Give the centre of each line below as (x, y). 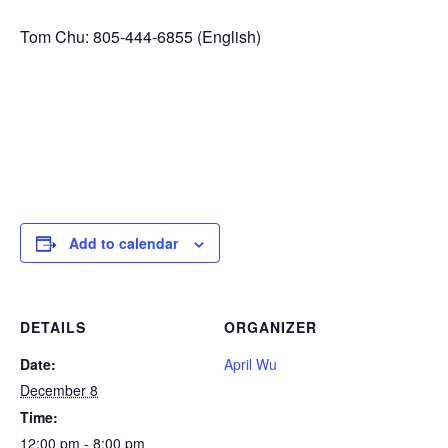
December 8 (59, 390)
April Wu (250, 364)
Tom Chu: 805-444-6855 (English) (140, 36)
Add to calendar (123, 243)
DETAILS (53, 327)
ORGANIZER (270, 327)
